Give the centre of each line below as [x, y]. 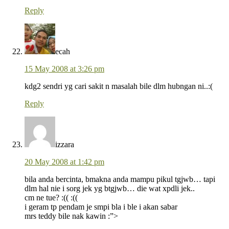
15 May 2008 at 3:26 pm [64, 69]
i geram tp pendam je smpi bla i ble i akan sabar [101, 207]
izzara [65, 145]
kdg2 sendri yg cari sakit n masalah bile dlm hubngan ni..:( [119, 86]
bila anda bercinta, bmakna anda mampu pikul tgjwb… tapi [120, 179]
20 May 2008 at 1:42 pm [64, 162]
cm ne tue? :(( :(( [51, 198]
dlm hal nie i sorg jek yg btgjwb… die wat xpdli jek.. [110, 189]
